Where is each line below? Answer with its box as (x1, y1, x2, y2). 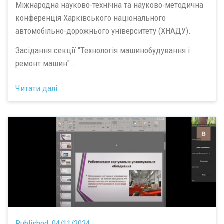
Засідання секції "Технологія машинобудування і (15, 45, 190, 55)
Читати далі (15, 83, 57, 93)
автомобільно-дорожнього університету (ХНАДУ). (15, 26, 191, 36)
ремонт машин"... (15, 58, 77, 68)
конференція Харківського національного (15, 13, 166, 23)
